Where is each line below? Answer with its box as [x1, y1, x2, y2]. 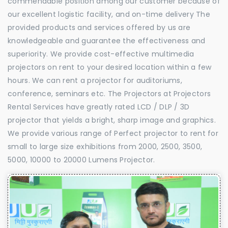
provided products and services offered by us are [8, 22, 191, 33]
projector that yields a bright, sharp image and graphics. [8, 115, 216, 125]
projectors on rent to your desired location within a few [8, 62, 212, 72]
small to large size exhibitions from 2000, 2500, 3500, [8, 141, 203, 152]
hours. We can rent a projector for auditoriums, [8, 75, 183, 85]
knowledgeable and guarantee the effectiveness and [8, 35, 206, 46]
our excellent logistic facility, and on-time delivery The [8, 9, 211, 19]
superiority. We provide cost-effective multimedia [8, 48, 194, 59]
